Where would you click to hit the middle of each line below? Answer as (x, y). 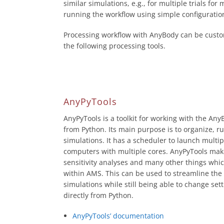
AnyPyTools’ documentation (118, 215)
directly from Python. (98, 195)
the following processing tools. (114, 45)
